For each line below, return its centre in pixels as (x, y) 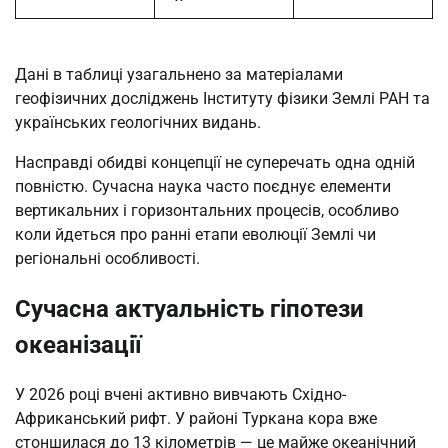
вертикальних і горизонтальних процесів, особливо (207, 210)
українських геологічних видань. (138, 122)
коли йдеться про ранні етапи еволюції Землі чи (195, 234)
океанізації (78, 344)
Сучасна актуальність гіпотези (189, 308)
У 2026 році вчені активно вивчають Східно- (180, 394)
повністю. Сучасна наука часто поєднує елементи (203, 186)
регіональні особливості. (107, 258)
